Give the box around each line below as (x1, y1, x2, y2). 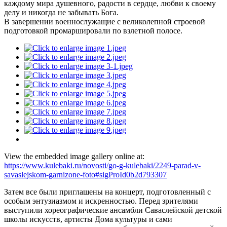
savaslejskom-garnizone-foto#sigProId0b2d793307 (4, 170, 167, 179)
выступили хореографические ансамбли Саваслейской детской (4, 206, 222, 215)
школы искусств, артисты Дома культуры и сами (4, 215, 172, 224)
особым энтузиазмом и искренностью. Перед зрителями (4, 197, 198, 206)
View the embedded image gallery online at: (4, 152, 144, 161)
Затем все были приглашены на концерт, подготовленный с (4, 187, 211, 197)
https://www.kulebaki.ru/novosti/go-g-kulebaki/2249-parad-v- (4, 161, 201, 170)
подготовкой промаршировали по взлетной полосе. (4, 26, 182, 35)
